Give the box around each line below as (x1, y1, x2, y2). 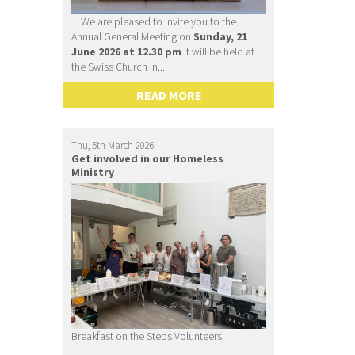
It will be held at (181, 44, 255, 59)
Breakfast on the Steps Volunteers (71, 329, 223, 344)
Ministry (71, 165, 115, 180)
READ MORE (136, 87, 202, 104)
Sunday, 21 (193, 29, 248, 44)
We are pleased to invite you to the (71, 14, 237, 29)
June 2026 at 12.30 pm (71, 44, 182, 59)
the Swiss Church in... (71, 59, 166, 74)
